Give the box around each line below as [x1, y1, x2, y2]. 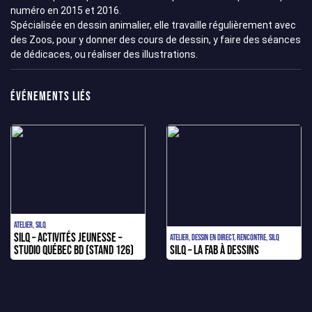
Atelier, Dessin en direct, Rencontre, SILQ [170, 232, 279, 242]
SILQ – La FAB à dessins [170, 242, 259, 257]
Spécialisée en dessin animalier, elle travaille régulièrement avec [10, 19, 296, 31]
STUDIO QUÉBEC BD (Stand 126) [14, 242, 134, 257]
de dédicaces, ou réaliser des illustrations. [10, 49, 198, 60]
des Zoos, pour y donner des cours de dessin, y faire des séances [10, 34, 301, 45]
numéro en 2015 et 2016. [10, 5, 121, 16]
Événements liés [10, 89, 91, 104]
